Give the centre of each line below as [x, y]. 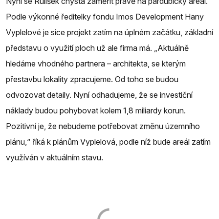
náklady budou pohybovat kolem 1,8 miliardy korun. [96, 110]
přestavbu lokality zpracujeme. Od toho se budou [92, 79]
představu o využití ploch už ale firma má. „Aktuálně [97, 48]
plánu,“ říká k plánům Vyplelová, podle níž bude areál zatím [108, 142]
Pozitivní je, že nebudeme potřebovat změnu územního [103, 126]
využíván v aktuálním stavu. [55, 157]
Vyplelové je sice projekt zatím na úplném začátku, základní [109, 32]
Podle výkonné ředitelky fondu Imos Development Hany [105, 16]
